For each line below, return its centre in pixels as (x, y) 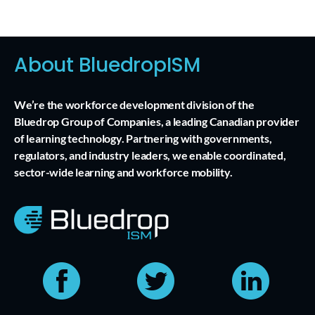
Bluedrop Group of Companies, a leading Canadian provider (157, 121)
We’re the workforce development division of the (134, 104)
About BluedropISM (107, 65)
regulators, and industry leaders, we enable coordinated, (150, 155)
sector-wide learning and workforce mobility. (123, 172)
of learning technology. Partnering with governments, (143, 138)
